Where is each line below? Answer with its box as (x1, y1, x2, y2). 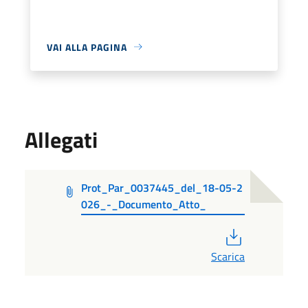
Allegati (25, 122, 98, 156)
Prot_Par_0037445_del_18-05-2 (81, 179, 243, 196)
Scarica (211, 247, 245, 265)
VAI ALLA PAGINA (47, 39, 127, 54)
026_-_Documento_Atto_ (81, 195, 207, 212)
